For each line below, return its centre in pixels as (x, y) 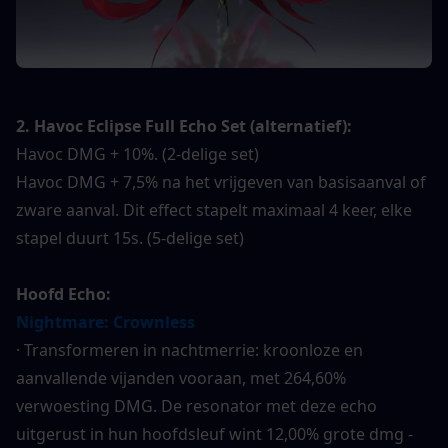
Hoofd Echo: (63, 294)
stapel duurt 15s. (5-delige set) (130, 238)
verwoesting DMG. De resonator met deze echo (196, 406)
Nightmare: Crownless (105, 322)
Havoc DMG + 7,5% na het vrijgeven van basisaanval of (221, 182)
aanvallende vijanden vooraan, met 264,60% (181, 378)
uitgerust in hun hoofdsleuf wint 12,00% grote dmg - (214, 434)
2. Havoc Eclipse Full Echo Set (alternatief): (184, 126)
